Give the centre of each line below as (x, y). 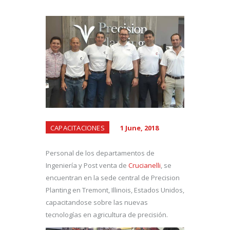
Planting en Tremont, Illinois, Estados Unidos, (115, 190)
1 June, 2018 (140, 128)
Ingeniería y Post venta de (87, 166)
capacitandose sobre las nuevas (97, 203)
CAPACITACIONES (78, 128)
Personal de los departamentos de (100, 153)
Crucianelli (145, 166)
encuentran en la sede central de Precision (113, 178)
